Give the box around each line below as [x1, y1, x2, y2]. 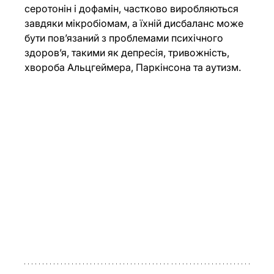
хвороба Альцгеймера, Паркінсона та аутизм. [24, 61, 242, 74]
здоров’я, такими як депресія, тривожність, [24, 46, 232, 59]
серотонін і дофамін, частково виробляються [24, 2, 242, 15]
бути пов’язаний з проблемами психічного [24, 32, 226, 45]
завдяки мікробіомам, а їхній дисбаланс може [24, 17, 246, 30]
